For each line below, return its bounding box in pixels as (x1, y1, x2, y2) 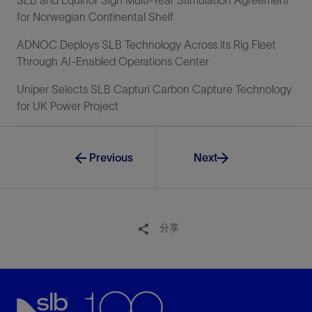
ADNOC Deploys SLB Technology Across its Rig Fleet (17, 38, 276, 51)
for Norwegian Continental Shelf (17, 10, 173, 23)
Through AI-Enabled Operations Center (17, 54, 209, 68)
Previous (89, 150, 134, 164)
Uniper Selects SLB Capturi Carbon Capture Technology (17, 82, 292, 95)
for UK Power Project (17, 99, 118, 112)
